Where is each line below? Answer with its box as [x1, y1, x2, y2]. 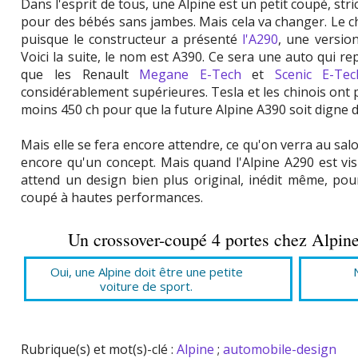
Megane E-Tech [139, 66, 241, 84]
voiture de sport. [100, 278, 193, 295]
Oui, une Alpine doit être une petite [50, 264, 243, 280]
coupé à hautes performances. [21, 189, 204, 207]
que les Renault [21, 66, 140, 84]
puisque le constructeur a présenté [21, 30, 243, 49]
